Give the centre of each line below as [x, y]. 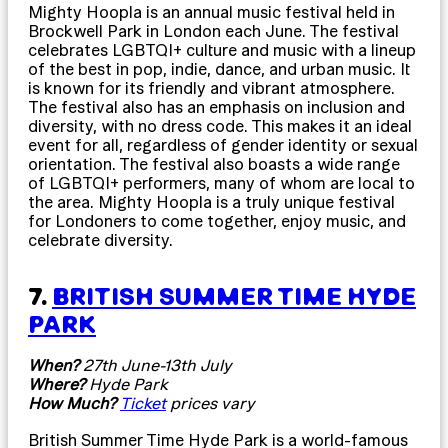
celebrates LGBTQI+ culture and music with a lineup [222, 49]
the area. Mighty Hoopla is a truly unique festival [211, 201]
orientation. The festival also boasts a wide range [214, 163]
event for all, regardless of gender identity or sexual [223, 144]
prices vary [210, 402]
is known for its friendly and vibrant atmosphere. [211, 87]
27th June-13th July [155, 364]
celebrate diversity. [100, 239]
